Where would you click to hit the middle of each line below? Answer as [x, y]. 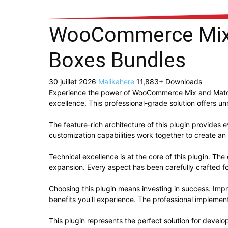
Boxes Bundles [117, 60]
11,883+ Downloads [169, 82]
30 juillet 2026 [74, 82]
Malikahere [117, 82]
